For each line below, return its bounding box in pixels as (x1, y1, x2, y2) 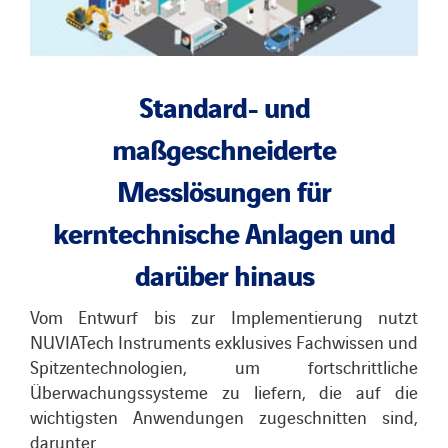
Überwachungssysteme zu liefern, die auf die (29, 378, 419, 404)
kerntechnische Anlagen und (53, 209, 395, 252)
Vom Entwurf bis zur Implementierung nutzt (29, 303, 419, 329)
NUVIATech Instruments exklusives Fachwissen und (29, 328, 419, 354)
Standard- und (138, 83, 310, 126)
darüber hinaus (134, 251, 314, 294)
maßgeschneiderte (112, 125, 336, 168)
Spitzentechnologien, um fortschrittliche (29, 353, 419, 379)
